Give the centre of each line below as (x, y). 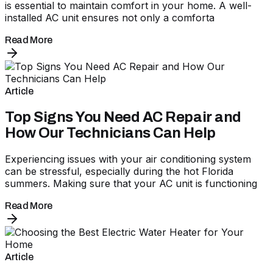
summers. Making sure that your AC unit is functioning (131, 183)
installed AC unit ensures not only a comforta (110, 17)
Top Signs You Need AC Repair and (123, 117)
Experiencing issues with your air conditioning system (128, 159)
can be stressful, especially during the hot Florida (119, 171)
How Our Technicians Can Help (110, 133)
